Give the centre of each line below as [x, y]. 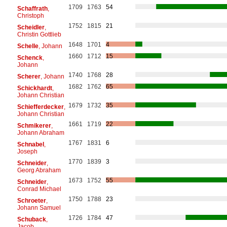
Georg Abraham [39, 170]
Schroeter [31, 200]
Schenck [30, 58]
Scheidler [31, 27]
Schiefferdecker [40, 107]
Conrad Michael [39, 189]
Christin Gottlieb [39, 34]
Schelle [28, 46]
